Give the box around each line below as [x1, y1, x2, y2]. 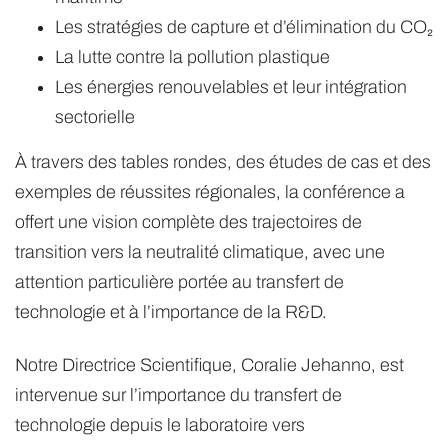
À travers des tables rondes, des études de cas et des [15, 152, 431, 173]
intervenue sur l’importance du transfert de [15, 384, 342, 405]
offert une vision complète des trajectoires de [15, 212, 362, 233]
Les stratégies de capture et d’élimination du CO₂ [55, 17, 433, 38]
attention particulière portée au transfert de [15, 272, 344, 293]
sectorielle [55, 107, 135, 128]
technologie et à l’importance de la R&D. [15, 302, 327, 323]
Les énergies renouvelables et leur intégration [55, 77, 407, 98]
